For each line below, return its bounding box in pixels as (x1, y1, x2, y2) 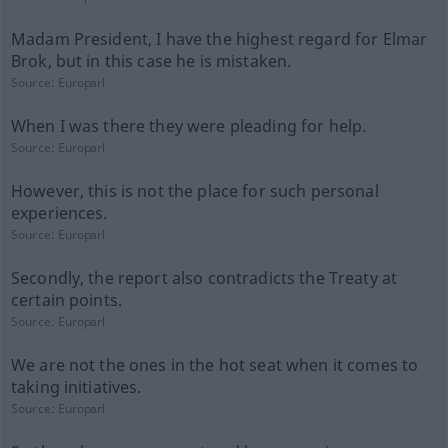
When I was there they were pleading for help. (10, 115, 367, 137)
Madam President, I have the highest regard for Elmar (10, 28, 428, 50)
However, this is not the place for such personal (10, 180, 379, 202)
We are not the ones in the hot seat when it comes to (10, 354, 419, 376)
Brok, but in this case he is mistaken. (10, 50, 292, 72)
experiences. (10, 202, 108, 224)
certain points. (10, 289, 123, 311)
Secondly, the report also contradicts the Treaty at (10, 267, 398, 289)
